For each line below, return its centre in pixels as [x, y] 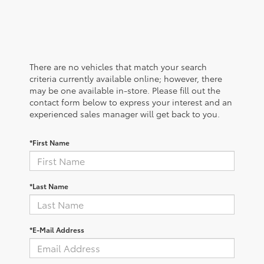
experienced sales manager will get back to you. [125, 113]
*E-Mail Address [57, 229]
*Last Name [49, 186]
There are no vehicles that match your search [118, 66]
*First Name [49, 142]
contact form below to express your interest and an [131, 102]
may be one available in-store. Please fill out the [125, 90]
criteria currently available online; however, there [126, 78]
